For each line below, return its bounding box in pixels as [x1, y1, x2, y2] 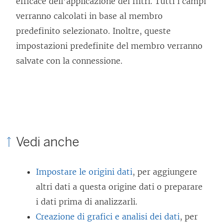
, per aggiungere [132, 167, 197, 177]
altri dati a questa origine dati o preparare [36, 182, 203, 192]
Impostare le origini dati [36, 167, 132, 177]
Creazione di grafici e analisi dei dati [36, 212, 180, 222]
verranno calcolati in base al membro [16, 11, 163, 21]
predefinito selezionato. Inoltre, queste [16, 26, 171, 36]
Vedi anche [16, 134, 79, 150]
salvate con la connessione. [16, 56, 122, 66]
